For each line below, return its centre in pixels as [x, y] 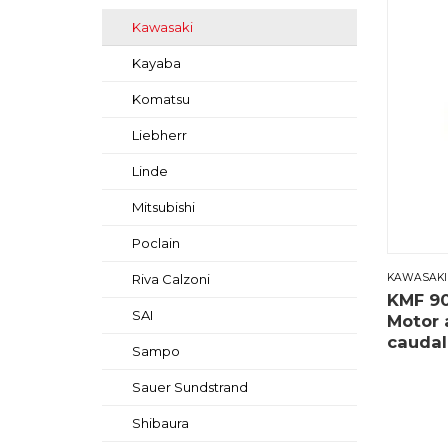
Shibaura [160, 423]
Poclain [156, 243]
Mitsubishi [163, 207]
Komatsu [161, 99]
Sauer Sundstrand [190, 387]
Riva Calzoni [171, 279]
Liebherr [159, 135]
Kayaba [156, 63]
